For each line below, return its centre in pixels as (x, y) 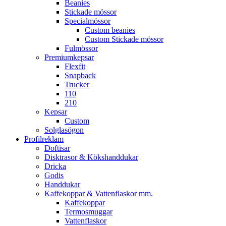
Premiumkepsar (69, 57)
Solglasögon (64, 130)
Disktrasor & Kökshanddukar (91, 157)
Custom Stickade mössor (124, 39)
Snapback (80, 75)
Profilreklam (44, 139)
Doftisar (57, 148)
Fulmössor (81, 48)
